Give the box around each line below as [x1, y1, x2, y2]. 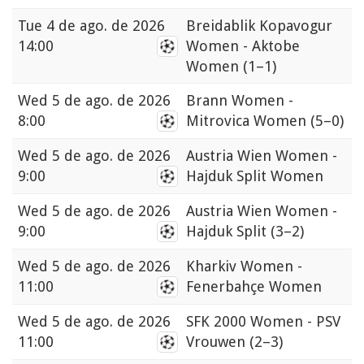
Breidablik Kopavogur [186, 17, 332, 35]
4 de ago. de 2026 [46, 17, 165, 35]
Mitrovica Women [186, 112, 310, 130]
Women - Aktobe [186, 37, 300, 55]
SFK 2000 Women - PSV [186, 313, 340, 331]
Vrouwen [186, 333, 249, 351]
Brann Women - [186, 92, 293, 110]
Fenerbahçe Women [186, 278, 322, 296]
